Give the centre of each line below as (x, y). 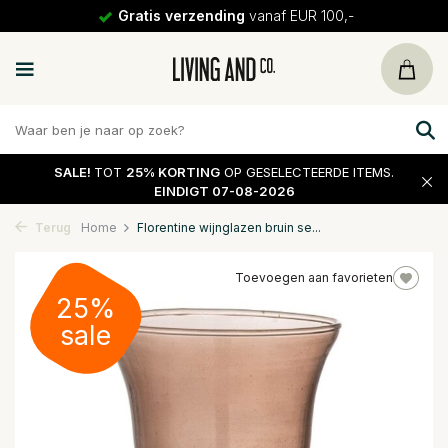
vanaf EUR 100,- (299, 15)
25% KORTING (173, 171)
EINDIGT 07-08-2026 (224, 190)
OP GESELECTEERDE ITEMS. (307, 171)
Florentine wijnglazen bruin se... (229, 227)
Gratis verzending (181, 15)
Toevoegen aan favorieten (314, 277)
